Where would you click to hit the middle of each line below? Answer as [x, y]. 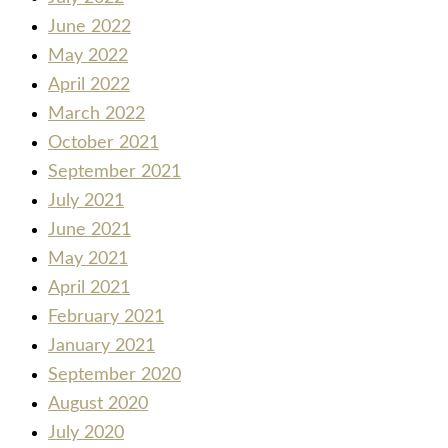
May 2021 [88, 259]
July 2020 [86, 433]
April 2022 [89, 85]
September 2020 [114, 375]
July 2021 [86, 201]
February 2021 [106, 317]
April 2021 [89, 288]
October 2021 [103, 143]
